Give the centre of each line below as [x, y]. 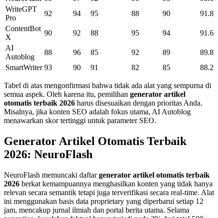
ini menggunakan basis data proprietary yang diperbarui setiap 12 [104, 201]
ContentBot [23, 28]
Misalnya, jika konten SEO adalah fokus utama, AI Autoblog [97, 111]
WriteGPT [21, 9]
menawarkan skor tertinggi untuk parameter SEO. [80, 120]
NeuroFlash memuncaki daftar [51, 175]
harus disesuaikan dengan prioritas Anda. [139, 103]
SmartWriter [24, 67]
